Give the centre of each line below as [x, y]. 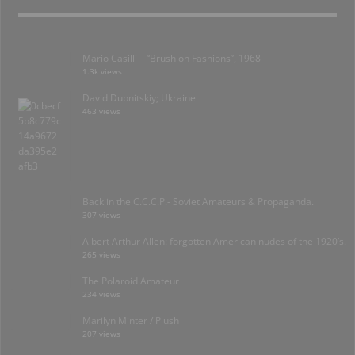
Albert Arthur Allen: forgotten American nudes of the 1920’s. [214, 241]
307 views [101, 215]
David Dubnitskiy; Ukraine [139, 97]
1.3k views [102, 71]
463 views [101, 111]
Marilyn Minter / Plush [131, 320]
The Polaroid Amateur [131, 281]
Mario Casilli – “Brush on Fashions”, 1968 [172, 58]
